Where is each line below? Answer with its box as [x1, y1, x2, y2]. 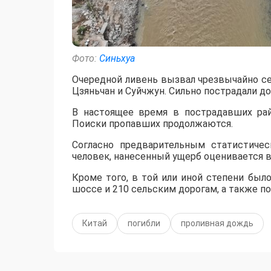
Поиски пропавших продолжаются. [72, 118, 233, 130]
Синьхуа [99, 53, 135, 65]
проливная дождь [181, 218, 253, 229]
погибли [128, 218, 160, 229]
